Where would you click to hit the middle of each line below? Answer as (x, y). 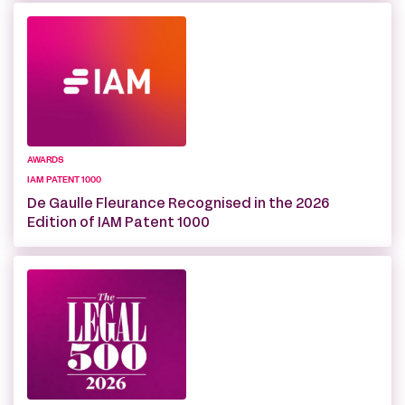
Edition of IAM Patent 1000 (118, 223)
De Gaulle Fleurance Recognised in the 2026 (178, 204)
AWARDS (46, 160)
